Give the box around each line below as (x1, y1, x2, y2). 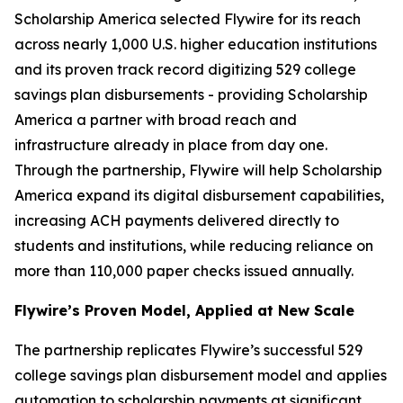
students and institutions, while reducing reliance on (14, 237, 373, 255)
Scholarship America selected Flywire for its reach (14, 10, 361, 28)
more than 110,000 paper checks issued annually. (14, 262, 354, 280)
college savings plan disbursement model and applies (14, 366, 387, 384)
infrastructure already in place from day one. (14, 136, 327, 154)
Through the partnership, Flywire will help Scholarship (14, 161, 382, 179)
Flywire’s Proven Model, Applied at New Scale (14, 301, 354, 319)
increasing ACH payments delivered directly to (14, 211, 339, 229)
